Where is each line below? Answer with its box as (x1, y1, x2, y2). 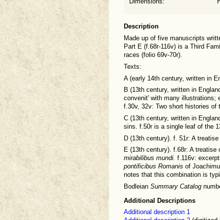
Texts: (124, 63, 141, 70)
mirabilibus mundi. (124, 155, 175, 162)
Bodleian (124, 183, 150, 190)
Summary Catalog (150, 183, 201, 190)
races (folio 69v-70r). (124, 52, 182, 59)
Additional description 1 (124, 208, 190, 216)
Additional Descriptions (124, 197, 195, 205)
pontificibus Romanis (124, 163, 183, 170)
